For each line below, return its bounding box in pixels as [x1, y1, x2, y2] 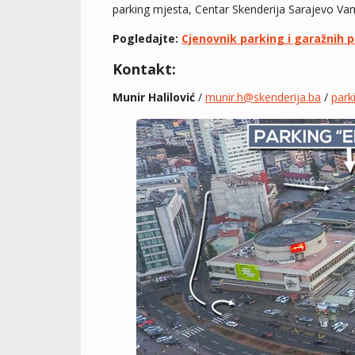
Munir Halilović [113, 90, 195, 105]
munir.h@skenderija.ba [205, 90, 321, 105]
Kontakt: [113, 59, 176, 78]
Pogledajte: [113, 31, 181, 46]
